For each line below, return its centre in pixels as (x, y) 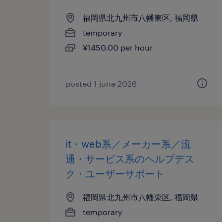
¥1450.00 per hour (118, 47)
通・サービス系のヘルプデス (130, 159)
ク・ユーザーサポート (115, 173)
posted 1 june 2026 (101, 83)
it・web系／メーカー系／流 (128, 144)
